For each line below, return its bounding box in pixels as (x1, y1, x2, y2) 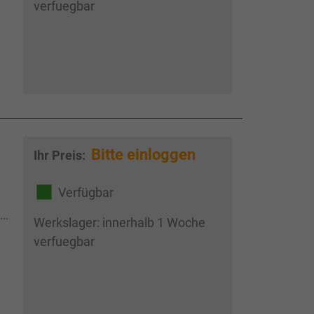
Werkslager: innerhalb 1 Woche (33, 215, 205, 231)
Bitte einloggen (90, 146, 196, 163)
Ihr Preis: (33, 148, 88, 163)
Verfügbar (57, 184, 114, 200)
